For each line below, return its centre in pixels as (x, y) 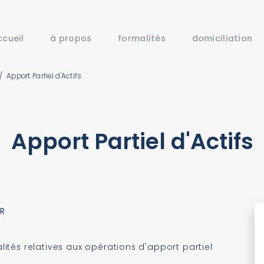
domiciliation (222, 38)
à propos (71, 38)
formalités (142, 38)
